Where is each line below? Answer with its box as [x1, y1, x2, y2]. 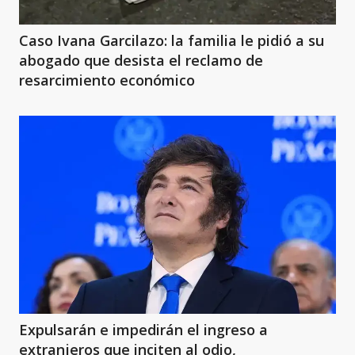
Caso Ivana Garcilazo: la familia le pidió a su [19, 31, 324, 50]
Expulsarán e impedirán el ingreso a [19, 320, 268, 339]
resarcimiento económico [19, 71, 195, 90]
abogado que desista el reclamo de [19, 51, 263, 70]
